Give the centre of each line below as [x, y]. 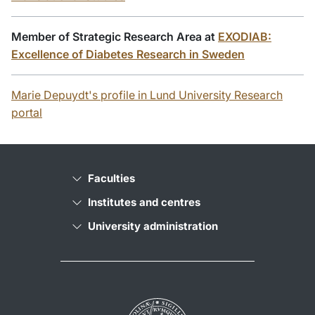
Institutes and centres [144, 202]
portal [27, 113]
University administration [153, 226]
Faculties [111, 179]
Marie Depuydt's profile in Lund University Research [147, 95]
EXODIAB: [245, 37]
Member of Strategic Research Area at [115, 37]
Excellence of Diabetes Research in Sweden [128, 54]
